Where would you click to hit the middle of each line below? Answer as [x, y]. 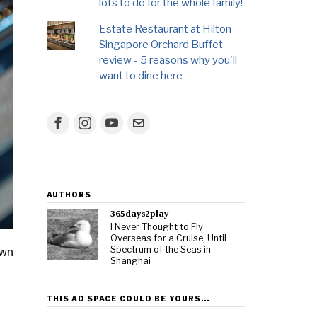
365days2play [140, 213]
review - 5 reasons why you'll [168, 60]
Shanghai [131, 260]
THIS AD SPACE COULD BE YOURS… [128, 298]
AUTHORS [69, 194]
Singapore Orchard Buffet [161, 44]
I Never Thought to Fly [157, 226]
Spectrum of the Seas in [161, 249]
